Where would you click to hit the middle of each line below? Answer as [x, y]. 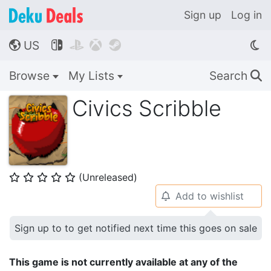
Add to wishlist [209, 196]
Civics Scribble [147, 108]
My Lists [93, 76]
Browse [31, 76]
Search [230, 76]
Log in [247, 15]
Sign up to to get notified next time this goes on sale [136, 228]
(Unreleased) [108, 177]
